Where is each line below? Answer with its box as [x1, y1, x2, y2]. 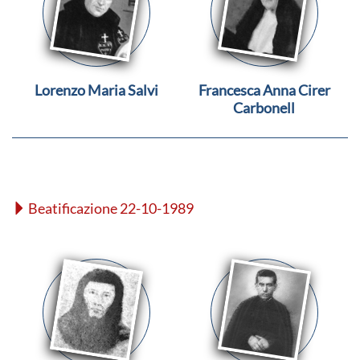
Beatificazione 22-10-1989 [28, 200, 194, 216]
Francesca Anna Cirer [198, 82, 330, 98]
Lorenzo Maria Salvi [34, 82, 158, 98]
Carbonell [233, 100, 295, 116]
